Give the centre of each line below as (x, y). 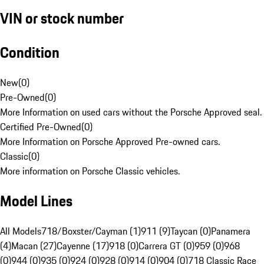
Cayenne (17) (83, 246)
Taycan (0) (191, 231)
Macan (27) (34, 246)
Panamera (231, 231)
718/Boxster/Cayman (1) (91, 231)
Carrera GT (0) (166, 246)
